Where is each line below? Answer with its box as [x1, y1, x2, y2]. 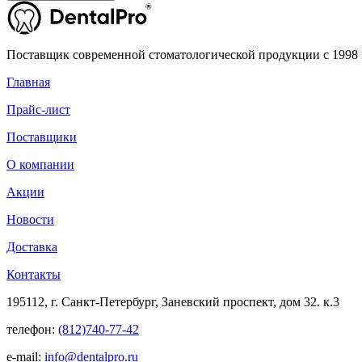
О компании [6, 157, 74, 171]
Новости [6, 212, 54, 226]
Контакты [6, 267, 61, 281]
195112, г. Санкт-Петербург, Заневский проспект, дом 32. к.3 [6, 294, 339, 309]
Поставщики [6, 129, 77, 144]
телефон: [6, 322, 58, 336]
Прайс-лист [6, 102, 70, 116]
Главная [6, 74, 50, 89]
